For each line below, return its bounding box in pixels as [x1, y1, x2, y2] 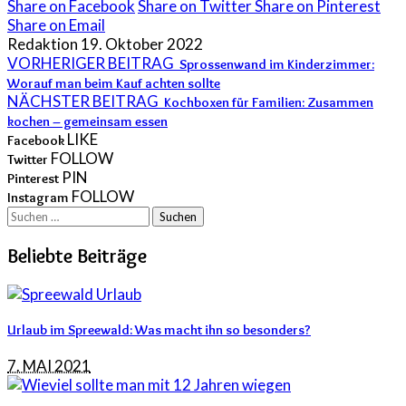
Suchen [6, 205, 54, 225]
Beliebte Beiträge [7, 243, 147, 268]
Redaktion [7, 34, 78, 54]
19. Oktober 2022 [81, 34, 203, 54]
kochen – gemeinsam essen [7, 113, 168, 130]
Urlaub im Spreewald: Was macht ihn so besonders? [7, 321, 311, 338]
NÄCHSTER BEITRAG [7, 92, 159, 111]
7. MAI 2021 [7, 355, 91, 375]
